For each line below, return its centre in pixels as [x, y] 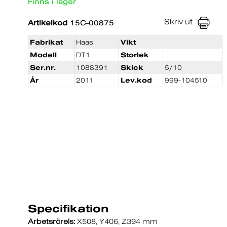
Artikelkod [48, 23]
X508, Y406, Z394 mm [116, 221]
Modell [43, 55]
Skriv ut [179, 22]
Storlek [135, 55]
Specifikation [68, 208]
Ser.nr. [43, 68]
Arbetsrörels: [51, 221]
